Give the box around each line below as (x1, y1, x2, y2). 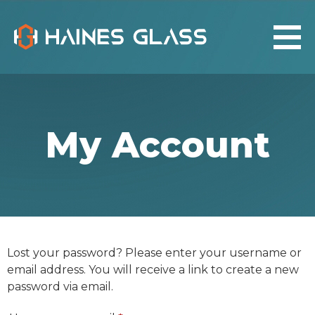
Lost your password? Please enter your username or (7, 246, 302, 259)
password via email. (7, 280, 113, 293)
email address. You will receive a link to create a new (7, 263, 299, 276)
